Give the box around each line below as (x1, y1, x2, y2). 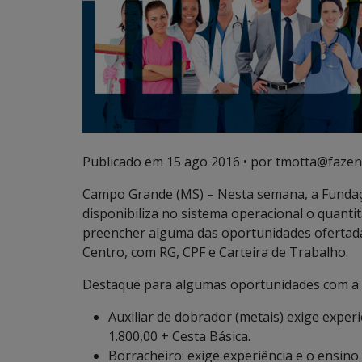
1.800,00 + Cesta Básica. (108, 327, 250, 345)
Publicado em (82, 153, 166, 170)
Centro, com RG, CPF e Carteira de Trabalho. (82, 243, 348, 261)
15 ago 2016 (166, 153, 240, 170)
